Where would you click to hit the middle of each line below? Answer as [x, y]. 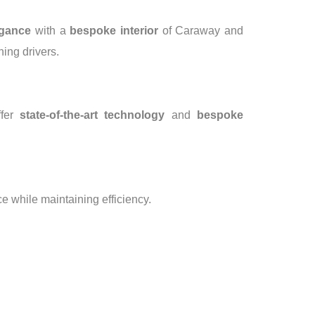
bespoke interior [114, 31]
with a [51, 31]
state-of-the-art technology [92, 115]
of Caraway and [201, 31]
